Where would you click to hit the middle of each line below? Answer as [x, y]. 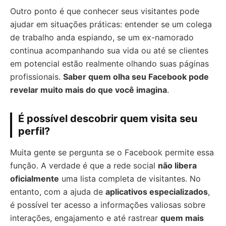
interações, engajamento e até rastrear [85, 218]
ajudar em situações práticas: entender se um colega [111, 24]
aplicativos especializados [157, 191]
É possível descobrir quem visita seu [108, 118]
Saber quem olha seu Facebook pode [136, 76]
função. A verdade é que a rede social [84, 165]
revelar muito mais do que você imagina [89, 90]
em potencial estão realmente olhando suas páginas [109, 63]
